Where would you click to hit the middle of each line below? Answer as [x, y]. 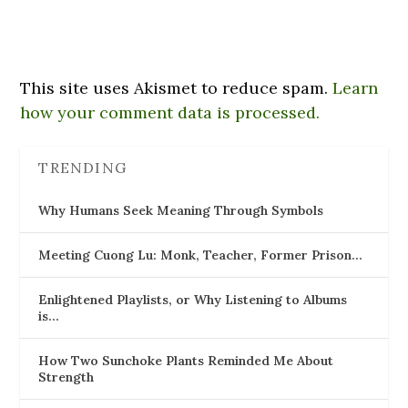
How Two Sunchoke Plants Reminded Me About [186, 360]
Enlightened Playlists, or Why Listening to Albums [193, 299]
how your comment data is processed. [170, 112]
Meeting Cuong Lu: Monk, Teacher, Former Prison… [201, 255]
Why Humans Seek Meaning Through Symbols [181, 210]
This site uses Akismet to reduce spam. [177, 87]
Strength [66, 377]
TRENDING [83, 167]
